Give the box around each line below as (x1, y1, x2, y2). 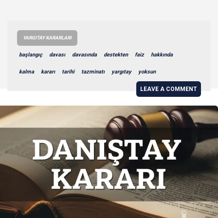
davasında (72, 51, 97, 58)
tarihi (62, 68, 74, 75)
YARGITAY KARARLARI (23, 35, 72, 40)
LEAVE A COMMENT (140, 85, 197, 92)
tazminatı (81, 68, 105, 75)
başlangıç (19, 51, 42, 58)
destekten (104, 51, 128, 58)
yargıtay (111, 68, 131, 75)
